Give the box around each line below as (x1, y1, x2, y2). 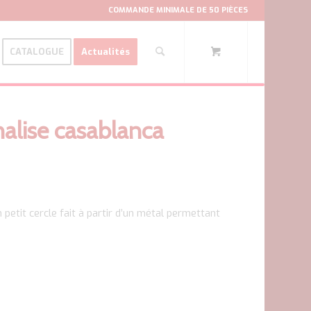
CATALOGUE (9, 46, 64, 58)
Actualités (81, 46, 130, 58)
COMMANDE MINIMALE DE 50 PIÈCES (108, 5, 248, 15)
